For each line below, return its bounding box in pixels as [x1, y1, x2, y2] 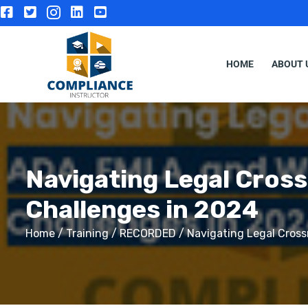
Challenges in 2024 [25, 194, 258, 224]
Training [66, 226, 109, 240]
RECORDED [120, 226, 176, 240]
